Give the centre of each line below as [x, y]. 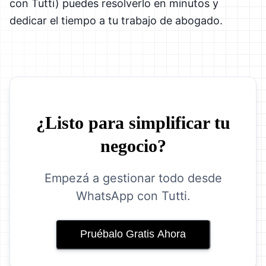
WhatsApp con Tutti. [133, 196]
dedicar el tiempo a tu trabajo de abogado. [116, 20]
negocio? [133, 145]
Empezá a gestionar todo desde [133, 178]
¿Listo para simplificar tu [133, 122]
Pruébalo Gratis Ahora [133, 234]
